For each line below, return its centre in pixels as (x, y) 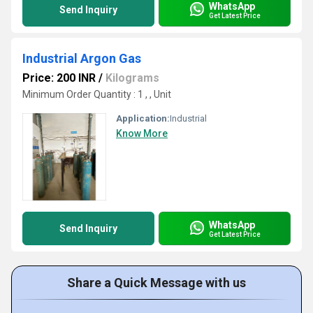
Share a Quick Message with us (156, 283)
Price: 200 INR (59, 78)
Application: (143, 118)
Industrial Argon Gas (82, 58)
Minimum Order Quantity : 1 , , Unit (97, 94)
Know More (142, 133)
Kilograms (132, 78)
